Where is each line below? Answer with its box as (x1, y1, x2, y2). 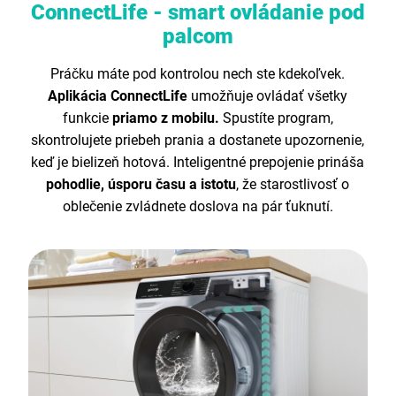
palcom (162, 23, 233, 49)
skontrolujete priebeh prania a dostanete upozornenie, (31, 131, 365, 148)
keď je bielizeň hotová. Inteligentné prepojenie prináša (31, 153, 365, 171)
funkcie (62, 109, 112, 126)
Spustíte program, (222, 109, 333, 126)
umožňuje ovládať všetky (191, 87, 348, 104)
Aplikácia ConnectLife (48, 87, 192, 104)
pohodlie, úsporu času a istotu (46, 175, 237, 193)
